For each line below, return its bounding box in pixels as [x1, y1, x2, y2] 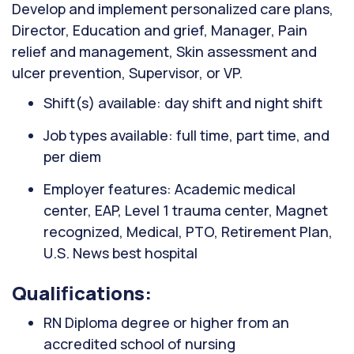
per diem [43, 147, 101, 166]
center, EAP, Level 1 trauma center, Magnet [43, 201, 328, 220]
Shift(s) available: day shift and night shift [43, 93, 322, 112]
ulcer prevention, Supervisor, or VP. [12, 63, 243, 82]
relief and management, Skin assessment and [12, 42, 317, 61]
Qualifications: [12, 280, 152, 306]
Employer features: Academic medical [43, 179, 296, 198]
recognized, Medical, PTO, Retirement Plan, [43, 222, 333, 241]
